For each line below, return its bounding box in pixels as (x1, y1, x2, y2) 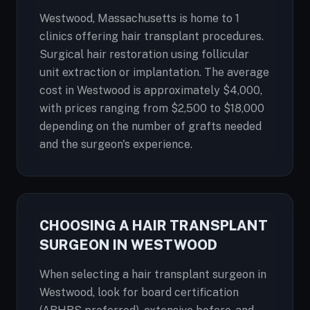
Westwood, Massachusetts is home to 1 (39, 12, 239, 25)
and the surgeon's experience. (39, 138, 192, 151)
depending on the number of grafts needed (39, 120, 262, 133)
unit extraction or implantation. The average (39, 66, 269, 79)
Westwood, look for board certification (39, 286, 239, 299)
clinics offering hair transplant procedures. (39, 30, 264, 43)
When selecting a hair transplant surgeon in (39, 268, 266, 281)
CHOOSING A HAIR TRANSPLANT (39, 217, 268, 234)
